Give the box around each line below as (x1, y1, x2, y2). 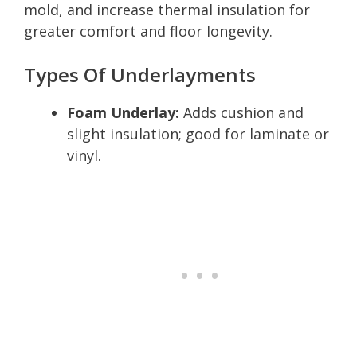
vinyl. (67, 145, 101, 165)
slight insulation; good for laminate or (67, 124, 329, 143)
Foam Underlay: (67, 102, 179, 122)
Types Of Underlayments (24, 61, 256, 88)
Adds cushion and (179, 102, 304, 122)
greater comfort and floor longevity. (24, 21, 273, 41)
